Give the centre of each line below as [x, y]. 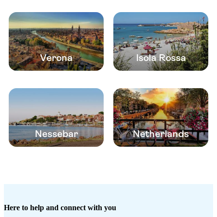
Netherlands [161, 134]
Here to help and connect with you [60, 208]
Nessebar [56, 134]
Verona [56, 58]
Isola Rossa [161, 58]
